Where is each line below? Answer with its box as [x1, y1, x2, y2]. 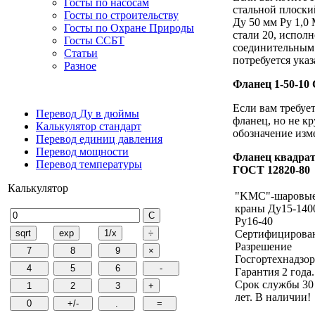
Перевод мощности [36, 146, 129, 157]
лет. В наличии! [235, 291, 311, 304]
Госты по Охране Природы [64, 22, 194, 34]
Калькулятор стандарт [36, 120, 141, 132]
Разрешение [235, 240, 292, 253]
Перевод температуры [36, 158, 142, 170]
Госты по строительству [64, 9, 179, 21]
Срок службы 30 [235, 278, 314, 291]
